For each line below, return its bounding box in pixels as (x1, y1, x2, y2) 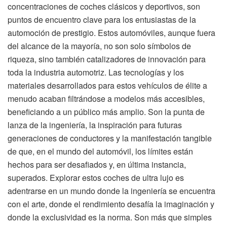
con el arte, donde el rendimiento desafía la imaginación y (8, 198, 214, 210)
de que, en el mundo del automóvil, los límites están (8, 145, 193, 158)
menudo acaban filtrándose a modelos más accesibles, (8, 93, 205, 105)
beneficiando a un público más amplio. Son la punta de (8, 106, 205, 118)
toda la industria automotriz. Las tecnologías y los (8, 66, 184, 79)
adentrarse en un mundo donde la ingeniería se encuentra (8, 185, 215, 197)
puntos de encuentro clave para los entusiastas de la (8, 14, 196, 26)
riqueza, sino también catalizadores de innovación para (8, 53, 206, 65)
